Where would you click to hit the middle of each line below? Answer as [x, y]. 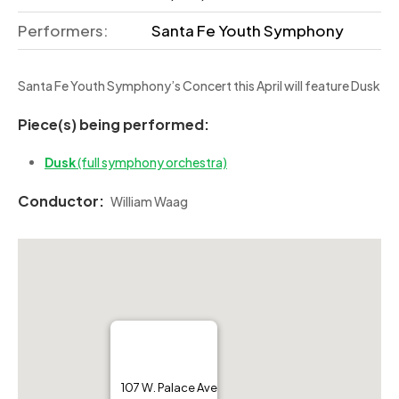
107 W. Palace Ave [169, 387]
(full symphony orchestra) [152, 162]
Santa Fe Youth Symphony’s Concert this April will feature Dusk [199, 85]
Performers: [63, 30]
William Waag [149, 201]
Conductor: [61, 201]
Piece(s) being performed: [114, 124]
